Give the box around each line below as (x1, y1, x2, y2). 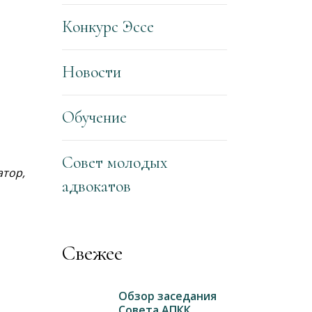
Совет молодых (61, 153, 168, 173)
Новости (61, 62, 121, 82)
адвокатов (61, 176, 131, 196)
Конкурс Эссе (61, 17, 154, 37)
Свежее (61, 240, 123, 266)
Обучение (61, 107, 127, 127)
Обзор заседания (118, 288, 217, 304)
